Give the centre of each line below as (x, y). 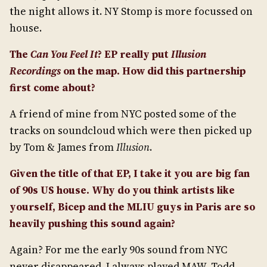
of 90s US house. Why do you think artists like (122, 190)
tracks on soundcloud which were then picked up (131, 130)
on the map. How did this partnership (153, 71)
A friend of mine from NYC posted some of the (123, 114)
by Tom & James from (63, 147)
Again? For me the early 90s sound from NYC (118, 249)
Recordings (35, 71)
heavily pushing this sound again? (92, 223)
